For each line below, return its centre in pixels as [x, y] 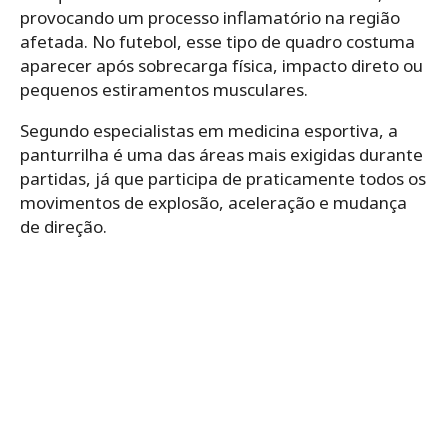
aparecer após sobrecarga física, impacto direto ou [221, 65]
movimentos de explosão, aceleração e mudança [213, 202]
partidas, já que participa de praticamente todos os [223, 178]
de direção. [63, 226]
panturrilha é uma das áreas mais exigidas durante [221, 154]
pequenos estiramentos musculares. [164, 89]
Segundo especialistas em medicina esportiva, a [209, 130]
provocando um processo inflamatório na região [210, 17]
